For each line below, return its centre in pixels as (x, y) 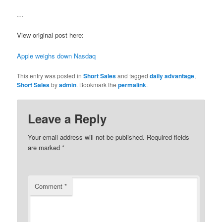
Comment (50, 186)
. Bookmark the (97, 85)
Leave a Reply (67, 118)
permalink (132, 85)
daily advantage (172, 76)
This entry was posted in (50, 76)
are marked (45, 147)
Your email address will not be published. (86, 137)
